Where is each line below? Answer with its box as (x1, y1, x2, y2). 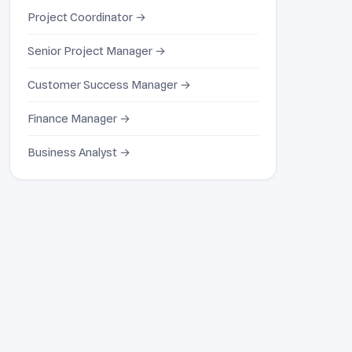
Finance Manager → (27, 111, 130, 125)
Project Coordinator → (27, 9, 146, 24)
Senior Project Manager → (27, 43, 166, 57)
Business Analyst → (27, 145, 130, 159)
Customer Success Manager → (27, 77, 191, 91)
